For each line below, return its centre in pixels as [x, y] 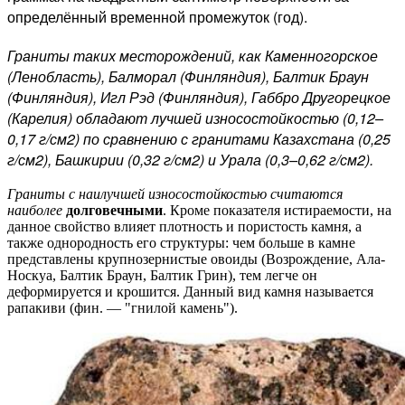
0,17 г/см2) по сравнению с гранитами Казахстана [183, 138]
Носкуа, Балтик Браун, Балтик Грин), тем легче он [162, 275]
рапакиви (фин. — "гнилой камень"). [122, 307]
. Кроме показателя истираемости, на [277, 210]
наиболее [37, 210]
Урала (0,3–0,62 [274, 159]
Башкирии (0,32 [109, 159]
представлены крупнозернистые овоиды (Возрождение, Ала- [196, 259]
